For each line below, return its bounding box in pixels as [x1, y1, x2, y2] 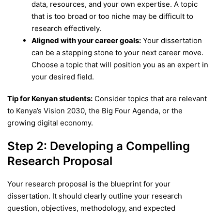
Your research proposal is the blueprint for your [7, 179, 170, 189]
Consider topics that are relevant [93, 93, 207, 103]
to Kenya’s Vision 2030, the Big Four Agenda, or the [7, 106, 183, 115]
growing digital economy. [7, 118, 93, 127]
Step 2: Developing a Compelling [7, 139, 190, 153]
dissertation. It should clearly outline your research [7, 191, 182, 201]
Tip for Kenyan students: [7, 93, 93, 103]
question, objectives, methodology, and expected [7, 203, 175, 213]
